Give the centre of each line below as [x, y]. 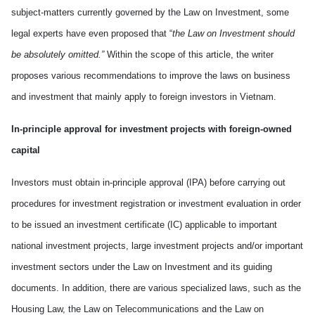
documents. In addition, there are [80, 288]
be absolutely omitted [55, 54]
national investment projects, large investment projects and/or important [157, 246]
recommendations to [125, 76]
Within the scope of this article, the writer [189, 54]
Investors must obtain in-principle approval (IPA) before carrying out [148, 182]
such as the [276, 288]
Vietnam [257, 97]
